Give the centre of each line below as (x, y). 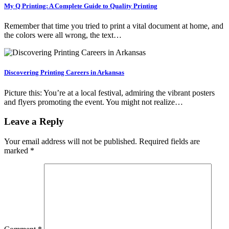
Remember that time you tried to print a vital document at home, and (114, 26)
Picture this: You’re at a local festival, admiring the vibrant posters (109, 93)
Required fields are (169, 141)
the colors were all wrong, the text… (63, 35)
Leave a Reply (34, 122)
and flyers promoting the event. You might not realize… (94, 102)
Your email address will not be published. (71, 141)
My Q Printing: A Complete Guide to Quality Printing (81, 6)
